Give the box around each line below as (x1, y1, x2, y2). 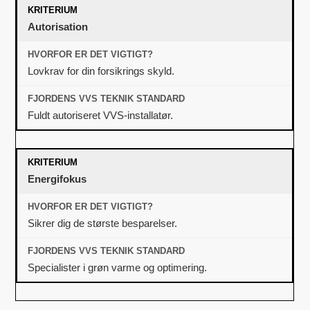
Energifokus (28, 172, 87, 185)
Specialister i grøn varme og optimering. (28, 261, 208, 273)
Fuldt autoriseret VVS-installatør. (28, 109, 174, 121)
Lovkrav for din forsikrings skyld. (28, 64, 175, 77)
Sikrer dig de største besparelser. (28, 217, 178, 229)
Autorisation (28, 20, 89, 33)
